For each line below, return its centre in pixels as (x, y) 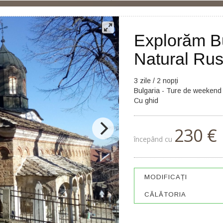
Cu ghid (146, 101)
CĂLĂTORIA (165, 194)
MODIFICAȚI (166, 177)
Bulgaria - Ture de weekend (178, 91)
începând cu (154, 139)
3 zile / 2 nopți (156, 81)
